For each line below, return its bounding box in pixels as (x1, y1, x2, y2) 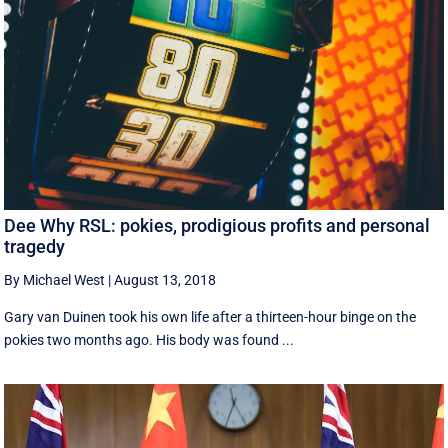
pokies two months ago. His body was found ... (4, 331, 295, 348)
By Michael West (4, 271, 106, 288)
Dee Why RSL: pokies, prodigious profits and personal (4, 214, 431, 236)
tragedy (4, 235, 66, 257)
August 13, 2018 (114, 271, 217, 288)
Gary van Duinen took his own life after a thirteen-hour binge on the (4, 308, 417, 325)
